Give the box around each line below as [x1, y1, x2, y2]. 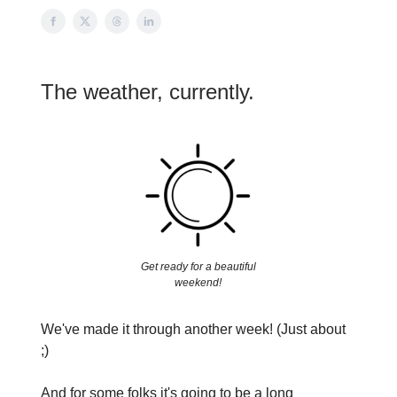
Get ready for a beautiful [140, 261, 256, 274]
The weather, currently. [41, 80, 254, 104]
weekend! [175, 276, 222, 290]
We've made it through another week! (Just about [41, 322, 346, 338]
